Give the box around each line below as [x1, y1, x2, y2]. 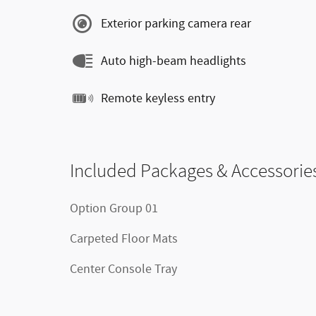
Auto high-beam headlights [101, 52, 246, 70]
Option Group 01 [70, 200, 158, 217]
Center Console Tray [70, 261, 177, 278]
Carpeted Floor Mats [70, 231, 178, 248]
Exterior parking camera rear [101, 15, 251, 32]
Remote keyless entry [101, 90, 215, 107]
